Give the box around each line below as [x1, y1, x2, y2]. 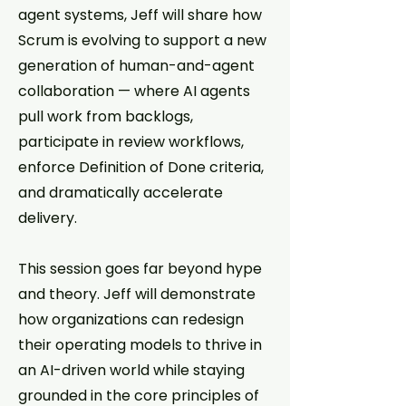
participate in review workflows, [18, 131, 244, 152]
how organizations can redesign [18, 309, 244, 330]
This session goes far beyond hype [18, 258, 262, 279]
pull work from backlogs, [18, 106, 193, 127]
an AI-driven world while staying [18, 360, 245, 381]
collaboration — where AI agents [18, 81, 250, 101]
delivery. [18, 208, 81, 228]
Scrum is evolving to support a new [18, 30, 266, 51]
